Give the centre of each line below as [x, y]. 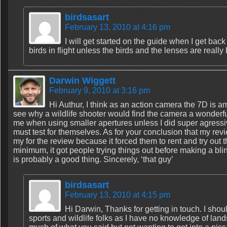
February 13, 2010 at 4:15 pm [118, 195]
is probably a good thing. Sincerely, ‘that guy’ [93, 159]
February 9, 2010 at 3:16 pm [100, 90]
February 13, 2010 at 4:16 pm [118, 27]
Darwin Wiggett [82, 81]
